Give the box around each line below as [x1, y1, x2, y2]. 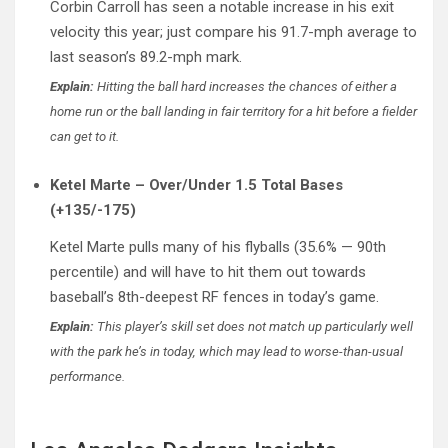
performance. [50, 368, 125, 384]
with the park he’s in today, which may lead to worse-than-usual [50, 343, 403, 359]
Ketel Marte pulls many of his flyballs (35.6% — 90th [50, 237, 386, 256]
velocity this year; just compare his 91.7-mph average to [50, 22, 417, 41]
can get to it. [50, 128, 119, 144]
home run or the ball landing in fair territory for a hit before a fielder [50, 103, 417, 119]
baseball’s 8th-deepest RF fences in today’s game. [50, 287, 379, 306]
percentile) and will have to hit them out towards [50, 262, 366, 281]
